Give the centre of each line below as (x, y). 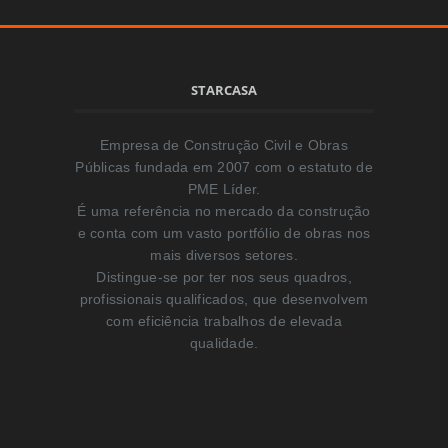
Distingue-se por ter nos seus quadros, (224, 276)
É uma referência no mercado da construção (224, 210)
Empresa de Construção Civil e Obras (224, 144)
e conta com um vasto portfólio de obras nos (224, 232)
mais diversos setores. (224, 254)
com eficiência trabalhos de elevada (224, 320)
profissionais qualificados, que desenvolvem (224, 298)
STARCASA (224, 89)
